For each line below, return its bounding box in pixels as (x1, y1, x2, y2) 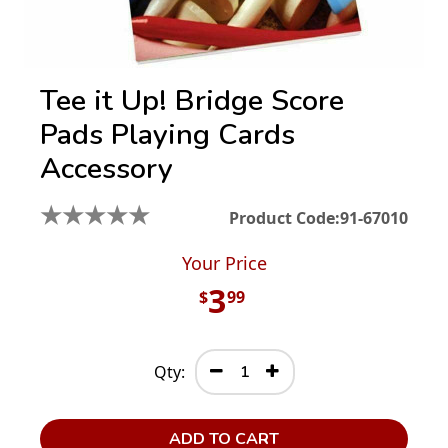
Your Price (181, 251, 267, 275)
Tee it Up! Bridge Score (40, 81, 344, 120)
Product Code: (229, 207, 340, 229)
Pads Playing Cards (40, 115, 295, 154)
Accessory (40, 149, 173, 188)
